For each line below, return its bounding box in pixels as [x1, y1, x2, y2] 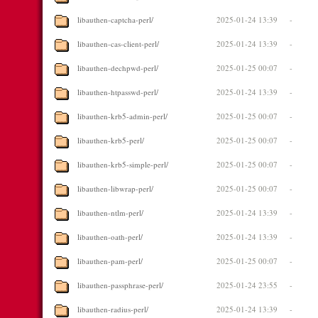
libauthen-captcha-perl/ [77, 14, 153, 25]
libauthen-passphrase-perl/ [77, 280, 163, 290]
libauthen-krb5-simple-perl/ [77, 159, 168, 170]
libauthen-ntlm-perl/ [77, 207, 143, 218]
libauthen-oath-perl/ [77, 231, 143, 242]
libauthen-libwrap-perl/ [77, 183, 153, 194]
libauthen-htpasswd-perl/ [77, 87, 158, 97]
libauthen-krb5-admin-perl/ [77, 111, 168, 121]
